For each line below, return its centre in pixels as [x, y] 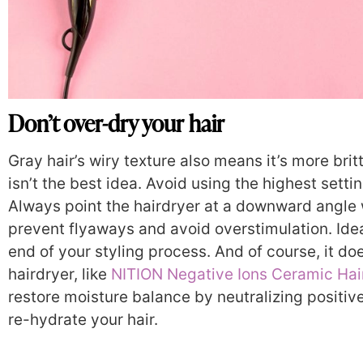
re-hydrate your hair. [83, 320]
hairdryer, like [60, 275]
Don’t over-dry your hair [116, 124]
